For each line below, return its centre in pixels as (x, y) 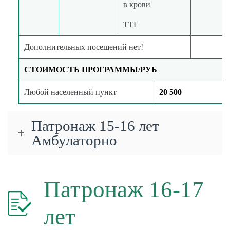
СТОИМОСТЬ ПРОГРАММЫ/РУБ (91, 69)
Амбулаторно (74, 140)
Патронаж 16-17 (124, 189)
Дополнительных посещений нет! (84, 47)
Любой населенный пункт (70, 92)
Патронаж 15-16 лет (95, 126)
